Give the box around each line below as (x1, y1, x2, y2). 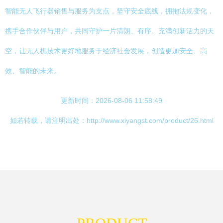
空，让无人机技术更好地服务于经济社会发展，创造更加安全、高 (5, 47, 207, 55)
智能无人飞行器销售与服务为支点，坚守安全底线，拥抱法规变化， (5, 7, 214, 15)
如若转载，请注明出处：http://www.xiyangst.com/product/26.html (9, 116, 214, 124)
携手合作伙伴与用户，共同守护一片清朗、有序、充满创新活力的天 (5, 27, 214, 35)
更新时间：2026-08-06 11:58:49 (61, 97, 162, 105)
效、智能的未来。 (5, 67, 61, 75)
